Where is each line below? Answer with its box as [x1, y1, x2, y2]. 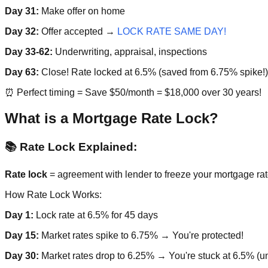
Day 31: [5, 6, 39, 17]
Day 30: [5, 250, 39, 261]
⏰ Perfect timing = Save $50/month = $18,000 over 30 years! [5, 87, 261, 98]
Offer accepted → [39, 26, 117, 37]
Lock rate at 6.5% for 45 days [33, 209, 158, 220]
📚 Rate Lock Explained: [5, 141, 137, 154]
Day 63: [5, 67, 39, 78]
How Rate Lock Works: [5, 189, 102, 200]
